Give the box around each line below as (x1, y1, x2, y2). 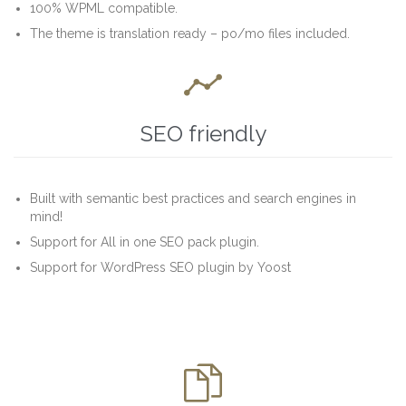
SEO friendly (140, 120, 266, 147)
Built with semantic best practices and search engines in (30, 190, 357, 206)
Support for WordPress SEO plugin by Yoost (30, 259, 292, 275)
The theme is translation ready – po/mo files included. (30, 25, 351, 41)
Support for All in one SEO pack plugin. (30, 234, 260, 249)
